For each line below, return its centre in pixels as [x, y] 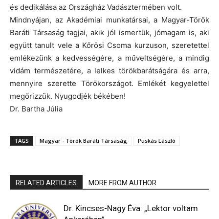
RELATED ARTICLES [46, 183]
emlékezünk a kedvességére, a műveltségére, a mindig [109, 58]
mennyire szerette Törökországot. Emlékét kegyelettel [109, 83]
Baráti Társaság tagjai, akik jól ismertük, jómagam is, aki [109, 32]
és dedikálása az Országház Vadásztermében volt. [96, 7]
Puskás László [157, 140]
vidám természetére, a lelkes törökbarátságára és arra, [109, 70]
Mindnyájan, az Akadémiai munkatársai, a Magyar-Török [109, 20]
